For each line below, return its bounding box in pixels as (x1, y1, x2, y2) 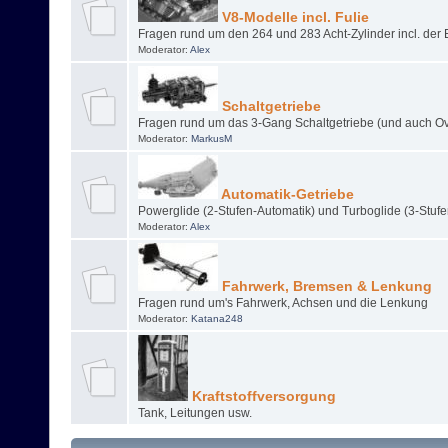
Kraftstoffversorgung (187, 389, 336, 405)
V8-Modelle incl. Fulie (217, 10, 369, 26)
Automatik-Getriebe (217, 187, 354, 203)
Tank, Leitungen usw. (137, 406, 252, 421)
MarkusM (190, 133, 232, 145)
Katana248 (190, 313, 243, 325)
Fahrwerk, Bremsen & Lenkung (217, 279, 432, 295)
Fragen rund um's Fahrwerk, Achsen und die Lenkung (137, 296, 428, 311)
